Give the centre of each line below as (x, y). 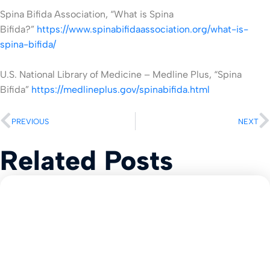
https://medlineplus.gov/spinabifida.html (121, 90)
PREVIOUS (30, 121)
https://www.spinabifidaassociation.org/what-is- (143, 30)
